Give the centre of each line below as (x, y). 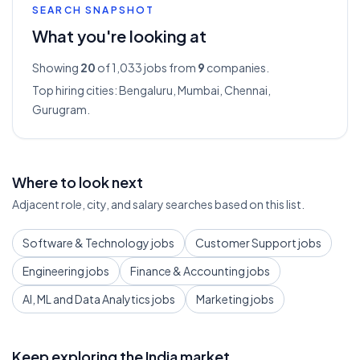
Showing (56, 67)
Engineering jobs (66, 271)
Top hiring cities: (76, 90)
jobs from (169, 67)
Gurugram (59, 109)
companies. (237, 67)
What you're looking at (119, 36)
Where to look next (78, 182)
